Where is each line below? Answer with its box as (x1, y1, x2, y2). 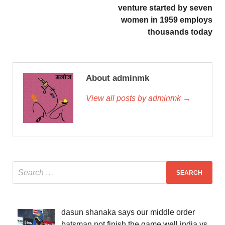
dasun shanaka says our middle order (61, 208, 195, 217)
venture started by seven (118, 4, 212, 13)
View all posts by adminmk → (86, 94, 191, 103)
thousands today (148, 28, 212, 37)
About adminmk (86, 73, 149, 83)
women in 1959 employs (121, 16, 212, 25)
